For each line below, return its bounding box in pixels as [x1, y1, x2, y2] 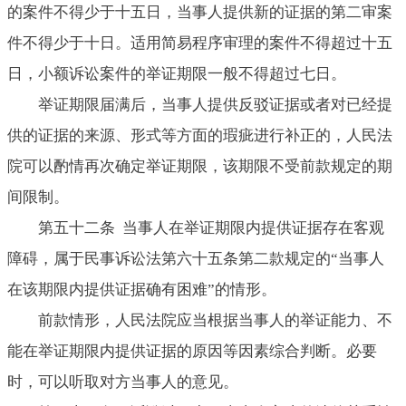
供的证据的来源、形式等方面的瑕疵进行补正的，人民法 [7, 126, 392, 144]
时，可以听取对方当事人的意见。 [7, 372, 238, 391]
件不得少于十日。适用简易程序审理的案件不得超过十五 [7, 34, 392, 52]
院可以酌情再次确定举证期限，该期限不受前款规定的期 [7, 157, 392, 175]
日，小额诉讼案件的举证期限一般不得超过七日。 [7, 64, 346, 82]
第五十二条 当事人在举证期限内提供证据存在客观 [38, 218, 384, 237]
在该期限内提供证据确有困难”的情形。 [7, 280, 276, 298]
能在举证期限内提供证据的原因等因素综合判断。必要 [7, 342, 377, 360]
